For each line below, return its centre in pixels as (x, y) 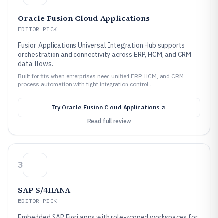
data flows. (36, 64)
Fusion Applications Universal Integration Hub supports (101, 45)
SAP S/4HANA (44, 190)
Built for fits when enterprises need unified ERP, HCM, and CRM (101, 76)
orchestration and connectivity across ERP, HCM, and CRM (105, 54)
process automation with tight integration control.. (85, 84)
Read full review (109, 121)
